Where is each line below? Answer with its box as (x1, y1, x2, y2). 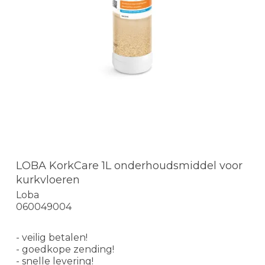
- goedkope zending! (16, 244, 114, 256)
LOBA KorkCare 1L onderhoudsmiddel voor (16, 159, 243, 172)
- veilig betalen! (16, 232, 88, 244)
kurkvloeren (16, 173, 80, 186)
